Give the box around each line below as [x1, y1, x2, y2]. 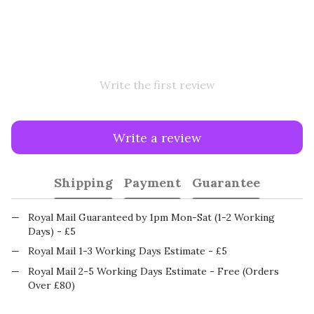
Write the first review [99, 78, 215, 92]
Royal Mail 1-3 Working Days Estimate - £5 [28, 245, 227, 258]
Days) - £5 [28, 225, 76, 238]
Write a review [113, 129, 201, 146]
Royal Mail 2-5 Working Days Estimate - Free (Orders [28, 264, 279, 278]
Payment [124, 174, 181, 191]
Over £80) [28, 278, 75, 292]
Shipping [54, 174, 113, 191]
